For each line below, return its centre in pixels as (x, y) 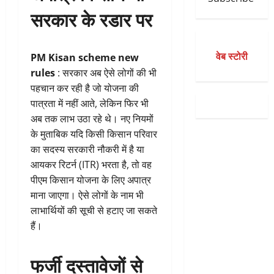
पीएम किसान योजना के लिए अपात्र (91, 180)
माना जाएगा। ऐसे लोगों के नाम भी (87, 195)
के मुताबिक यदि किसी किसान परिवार (94, 134)
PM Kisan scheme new (85, 58)
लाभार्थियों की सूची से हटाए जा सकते (94, 211)
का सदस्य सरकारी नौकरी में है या (87, 150)
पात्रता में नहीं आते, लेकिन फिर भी (90, 104)
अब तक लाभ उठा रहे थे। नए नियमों (92, 119)
